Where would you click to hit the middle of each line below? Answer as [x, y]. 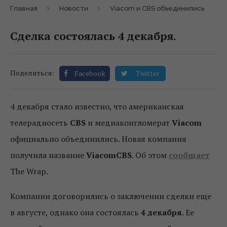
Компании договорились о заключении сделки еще [111, 196]
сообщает [189, 155]
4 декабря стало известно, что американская [97, 107]
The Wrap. [29, 172]
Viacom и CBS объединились [157, 9]
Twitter [148, 73]
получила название [48, 155]
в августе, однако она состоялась [75, 213]
